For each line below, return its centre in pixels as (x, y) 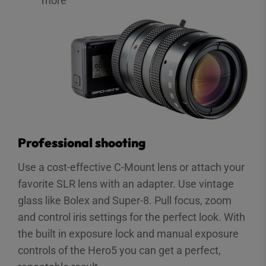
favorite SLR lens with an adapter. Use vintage (126, 183)
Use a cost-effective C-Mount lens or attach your (131, 167)
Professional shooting (82, 142)
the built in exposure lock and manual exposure (128, 233)
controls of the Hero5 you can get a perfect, (119, 250)
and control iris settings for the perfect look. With (132, 217)
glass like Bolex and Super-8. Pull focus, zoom (125, 200)
